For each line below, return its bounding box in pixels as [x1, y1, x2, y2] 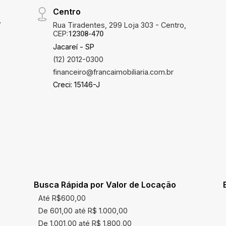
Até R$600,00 [38, 194, 86, 202]
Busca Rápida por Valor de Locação [33, 180, 176, 190]
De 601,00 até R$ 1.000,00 [38, 206, 128, 215]
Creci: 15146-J [52, 80, 100, 89]
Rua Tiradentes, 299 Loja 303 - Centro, [52, 21, 186, 29]
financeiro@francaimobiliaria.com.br [52, 68, 174, 76]
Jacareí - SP [52, 42, 94, 51]
